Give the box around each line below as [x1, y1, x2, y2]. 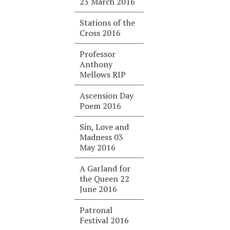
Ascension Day [80, 90, 134, 101]
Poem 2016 [80, 100, 122, 111]
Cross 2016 [80, 27, 121, 39]
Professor [80, 48, 116, 60]
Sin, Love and [80, 121, 129, 132]
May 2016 [80, 142, 116, 153]
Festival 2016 [80, 215, 129, 226]
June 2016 [80, 183, 118, 195]
